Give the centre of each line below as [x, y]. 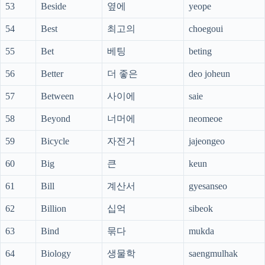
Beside [54, 7]
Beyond [56, 119]
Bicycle [55, 141]
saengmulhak [213, 254]
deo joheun [209, 74]
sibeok [201, 209]
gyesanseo [208, 186]
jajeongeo [207, 141]
